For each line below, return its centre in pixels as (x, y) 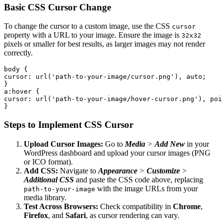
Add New (170, 144)
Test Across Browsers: (61, 206)
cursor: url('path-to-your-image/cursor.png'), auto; (105, 77)
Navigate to (78, 170)
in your (197, 144)
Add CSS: (41, 170)
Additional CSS (49, 179)
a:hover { (22, 92)
